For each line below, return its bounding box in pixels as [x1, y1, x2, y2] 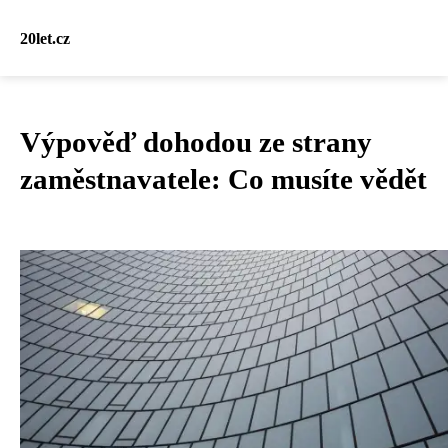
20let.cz [20, 29, 70, 47]
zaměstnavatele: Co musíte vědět [20, 163, 427, 195]
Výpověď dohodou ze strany [20, 126, 372, 158]
